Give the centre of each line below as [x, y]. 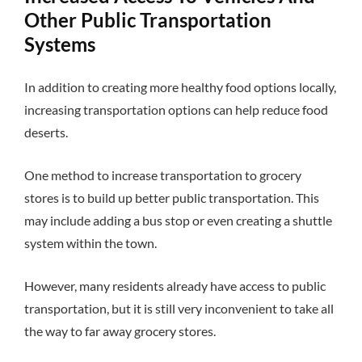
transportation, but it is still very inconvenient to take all [179, 308]
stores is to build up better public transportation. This [172, 197]
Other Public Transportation [148, 20]
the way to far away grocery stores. [120, 330]
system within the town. [92, 242]
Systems [60, 44]
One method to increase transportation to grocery [163, 175]
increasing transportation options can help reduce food [176, 110]
